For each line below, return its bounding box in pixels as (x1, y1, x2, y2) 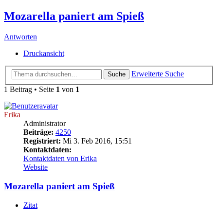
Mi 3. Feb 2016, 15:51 (61, 137, 132, 145)
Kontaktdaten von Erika (23, 154, 97, 163)
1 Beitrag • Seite (4, 85, 56, 94)
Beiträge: (23, 128, 54, 137)
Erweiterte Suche (131, 70, 184, 78)
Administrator (23, 119, 66, 128)
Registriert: (23, 137, 61, 145)
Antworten (4, 32, 37, 41)
